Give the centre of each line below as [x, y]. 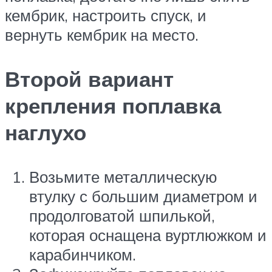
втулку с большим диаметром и [143, 196]
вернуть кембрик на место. [102, 34]
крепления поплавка [113, 106]
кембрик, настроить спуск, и [106, 15]
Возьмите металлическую [123, 177]
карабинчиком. [83, 255]
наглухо [46, 133]
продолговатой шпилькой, [122, 216]
